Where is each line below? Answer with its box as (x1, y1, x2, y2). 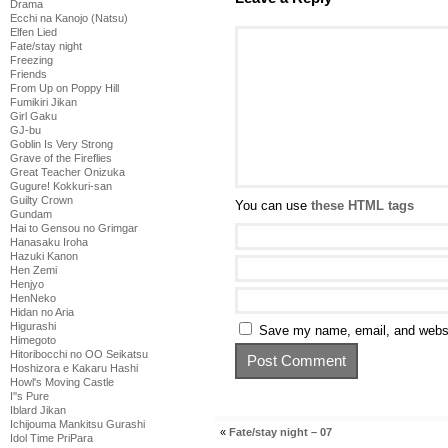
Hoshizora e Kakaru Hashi (10, 362, 138, 374)
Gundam (10, 208, 52, 220)
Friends (10, 68, 47, 80)
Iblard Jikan (10, 404, 66, 416)
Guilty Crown (10, 194, 73, 206)
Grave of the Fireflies (10, 152, 112, 164)
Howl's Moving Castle (10, 376, 114, 388)
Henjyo (10, 278, 44, 290)
